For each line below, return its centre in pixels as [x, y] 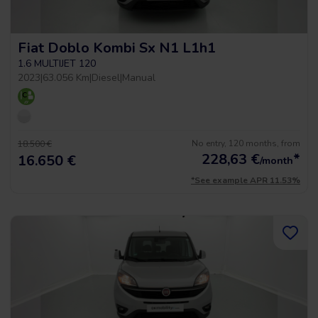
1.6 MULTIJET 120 [57, 64]
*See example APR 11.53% [246, 180]
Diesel [106, 78]
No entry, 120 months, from [246, 143]
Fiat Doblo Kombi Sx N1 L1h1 [117, 48]
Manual [139, 78]
